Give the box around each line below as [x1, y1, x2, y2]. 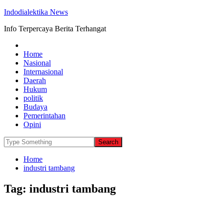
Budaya [23, 103, 47, 111]
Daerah [23, 76, 46, 85]
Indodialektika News [4, 8, 68, 16]
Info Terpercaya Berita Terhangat [4, 24, 106, 33]
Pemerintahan [23, 111, 66, 120]
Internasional [23, 67, 63, 76]
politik [23, 94, 43, 102]
